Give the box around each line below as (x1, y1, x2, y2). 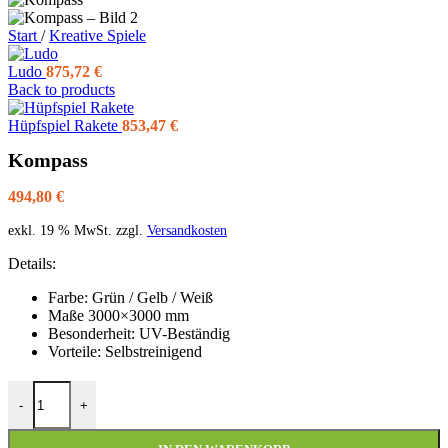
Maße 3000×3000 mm (48, 307, 189, 325)
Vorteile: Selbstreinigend (48, 343, 202, 361)
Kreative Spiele (49, 27, 146, 44)
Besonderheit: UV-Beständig (48, 325, 230, 343)
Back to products (8, 81, 115, 98)
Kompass (8, 149, 88, 172)
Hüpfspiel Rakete (8, 117, 122, 134)
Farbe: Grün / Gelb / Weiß (48, 289, 213, 307)
